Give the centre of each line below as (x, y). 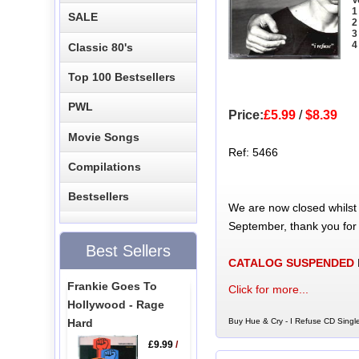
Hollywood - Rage (115, 304)
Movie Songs (104, 137)
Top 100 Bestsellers (122, 77)
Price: (246, 115)
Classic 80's (101, 47)
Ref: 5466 (253, 152)
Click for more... (268, 289)
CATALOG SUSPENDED (291, 262)
